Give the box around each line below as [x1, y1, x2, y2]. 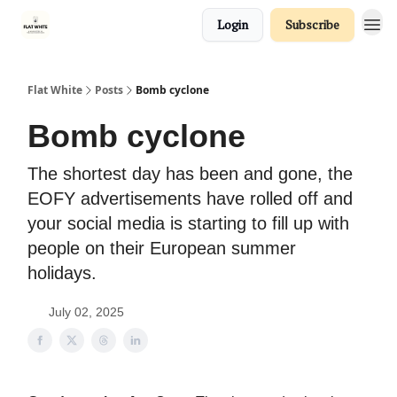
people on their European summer [27, 238, 296, 258]
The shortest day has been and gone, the [27, 164, 353, 183]
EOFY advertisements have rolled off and [27, 189, 353, 208]
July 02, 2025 [49, 305, 124, 319]
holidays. [27, 263, 97, 283]
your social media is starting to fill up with [27, 214, 349, 233]
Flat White [27, 82, 82, 97]
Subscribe [285, 16, 339, 33]
